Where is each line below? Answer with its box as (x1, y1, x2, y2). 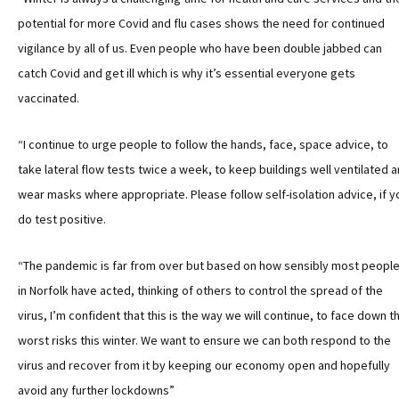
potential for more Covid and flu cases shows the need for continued (18, 15, 385, 31)
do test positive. (18, 211, 106, 227)
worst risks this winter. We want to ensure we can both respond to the (18, 332, 391, 348)
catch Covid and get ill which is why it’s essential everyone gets (18, 65, 355, 81)
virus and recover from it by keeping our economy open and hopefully (18, 357, 390, 373)
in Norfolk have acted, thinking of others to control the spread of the (18, 282, 383, 298)
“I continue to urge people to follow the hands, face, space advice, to (18, 136, 388, 152)
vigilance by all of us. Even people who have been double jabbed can (18, 40, 382, 56)
